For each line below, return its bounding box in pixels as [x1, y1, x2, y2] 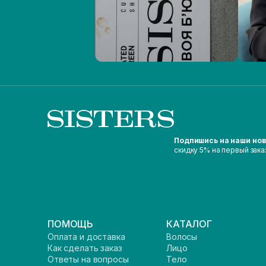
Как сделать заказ [47, 243, 122, 253]
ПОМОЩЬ [47, 218, 94, 230]
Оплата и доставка [47, 232, 125, 242]
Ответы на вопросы [47, 254, 129, 264]
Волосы [166, 232, 198, 242]
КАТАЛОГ [166, 218, 212, 230]
